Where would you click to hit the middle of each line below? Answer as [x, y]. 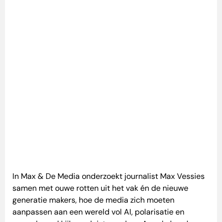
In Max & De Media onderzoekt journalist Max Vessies [109, 176]
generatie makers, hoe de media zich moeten [93, 200]
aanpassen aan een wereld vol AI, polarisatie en [98, 212]
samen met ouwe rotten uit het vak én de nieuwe [100, 188]
